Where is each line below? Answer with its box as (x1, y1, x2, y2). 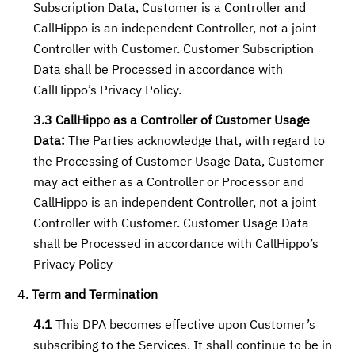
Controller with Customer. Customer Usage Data (33, 218, 310, 231)
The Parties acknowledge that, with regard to (65, 136, 326, 148)
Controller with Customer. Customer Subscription (33, 44, 315, 56)
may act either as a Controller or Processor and (33, 177, 305, 189)
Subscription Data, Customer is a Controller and (33, 2, 307, 15)
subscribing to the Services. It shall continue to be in (33, 340, 333, 353)
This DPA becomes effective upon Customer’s (52, 319, 316, 332)
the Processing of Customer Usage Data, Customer (33, 156, 325, 169)
